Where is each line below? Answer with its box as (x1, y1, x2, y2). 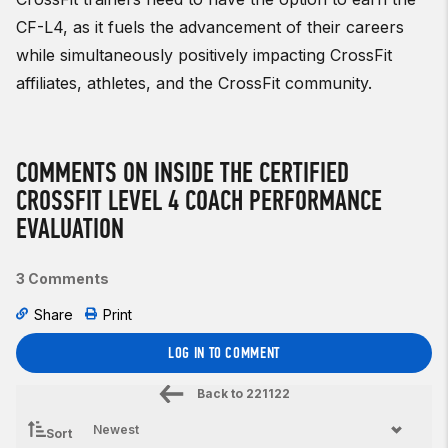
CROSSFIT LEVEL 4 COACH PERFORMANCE (16, 183, 382, 217)
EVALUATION (16, 211, 124, 245)
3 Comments (16, 269, 109, 287)
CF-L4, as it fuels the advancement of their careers (16, 16, 404, 37)
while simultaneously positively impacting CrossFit (16, 44, 392, 65)
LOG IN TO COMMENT (168, 342, 280, 362)
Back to (196, 385, 243, 401)
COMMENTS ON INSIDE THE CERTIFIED (16, 155, 349, 189)
